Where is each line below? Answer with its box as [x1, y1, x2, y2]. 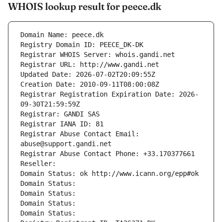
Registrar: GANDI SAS [20, 110, 100, 118]
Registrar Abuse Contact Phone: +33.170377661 [20, 150, 195, 158]
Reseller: [20, 160, 60, 168]
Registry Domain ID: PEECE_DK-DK [20, 41, 143, 49]
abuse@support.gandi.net [20, 140, 111, 148]
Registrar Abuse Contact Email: [20, 130, 139, 138]
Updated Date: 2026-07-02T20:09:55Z [20, 70, 155, 79]
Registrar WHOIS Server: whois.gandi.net [20, 51, 175, 59]
